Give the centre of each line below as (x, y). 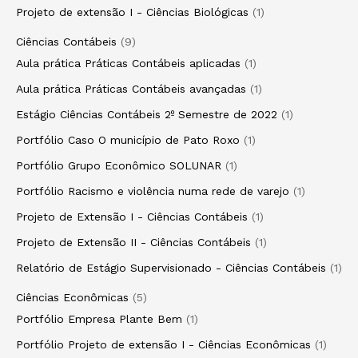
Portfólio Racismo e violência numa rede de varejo (153, 191)
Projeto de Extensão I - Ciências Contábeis (132, 217)
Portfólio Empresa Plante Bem (99, 319)
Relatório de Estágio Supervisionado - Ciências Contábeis (171, 268)
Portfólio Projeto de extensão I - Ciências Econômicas (163, 344)
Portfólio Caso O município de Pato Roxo (128, 140)
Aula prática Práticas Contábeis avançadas (131, 89)
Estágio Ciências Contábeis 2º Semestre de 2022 (147, 114)
